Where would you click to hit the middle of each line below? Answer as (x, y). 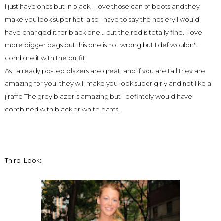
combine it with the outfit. (47, 58)
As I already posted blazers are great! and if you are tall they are (105, 71)
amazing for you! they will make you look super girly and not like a (108, 83)
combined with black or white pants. (62, 109)
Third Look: (23, 160)
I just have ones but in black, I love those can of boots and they (102, 6)
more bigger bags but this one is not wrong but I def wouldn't (101, 45)
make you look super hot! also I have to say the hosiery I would (102, 19)
